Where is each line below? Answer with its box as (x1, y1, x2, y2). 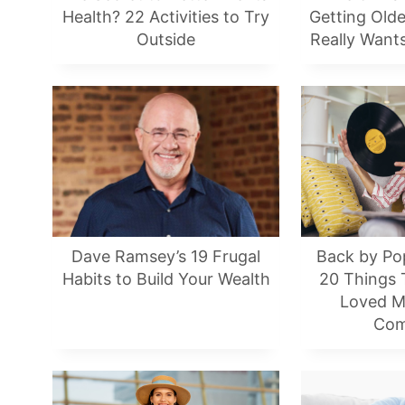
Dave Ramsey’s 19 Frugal (71, 247, 260, 267)
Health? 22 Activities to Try (62, 7, 269, 27)
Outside (137, 30, 195, 50)
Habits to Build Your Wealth (61, 269, 270, 289)
